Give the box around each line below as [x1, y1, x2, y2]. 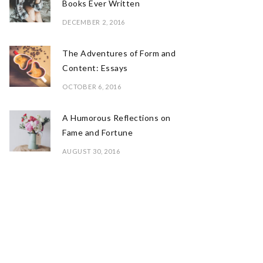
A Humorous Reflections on [62, 113, 171, 123]
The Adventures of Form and [62, 48, 176, 58]
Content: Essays [62, 63, 128, 73]
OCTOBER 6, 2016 [62, 83, 122, 90]
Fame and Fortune [62, 127, 133, 137]
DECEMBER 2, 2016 [62, 18, 125, 26]
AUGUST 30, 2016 [62, 147, 120, 155]
